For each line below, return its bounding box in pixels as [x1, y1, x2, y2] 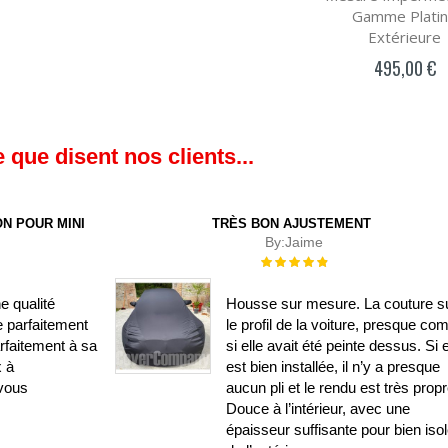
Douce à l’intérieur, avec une [226, 400, 411, 418]
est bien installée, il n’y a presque [226, 358, 441, 376]
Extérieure [368, 27, 442, 48]
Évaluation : [259, 253, 324, 268]
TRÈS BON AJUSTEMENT [212, 216, 372, 232]
